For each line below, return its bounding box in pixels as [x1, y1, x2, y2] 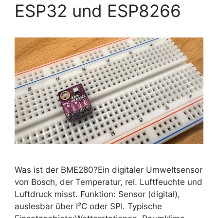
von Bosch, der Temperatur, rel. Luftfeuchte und [15, 177, 202, 187]
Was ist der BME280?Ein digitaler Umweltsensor [15, 165, 202, 175]
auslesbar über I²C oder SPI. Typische [15, 201, 162, 212]
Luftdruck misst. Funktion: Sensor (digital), [15, 189, 180, 200]
